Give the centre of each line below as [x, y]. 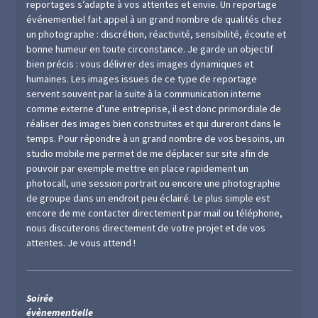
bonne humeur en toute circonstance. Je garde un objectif [150, 49]
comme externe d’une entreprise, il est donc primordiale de [154, 108]
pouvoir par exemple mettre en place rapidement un [138, 168]
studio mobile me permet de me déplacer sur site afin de [148, 153]
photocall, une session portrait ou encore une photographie [154, 183]
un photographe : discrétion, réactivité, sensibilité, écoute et [157, 34]
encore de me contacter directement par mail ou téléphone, [155, 213]
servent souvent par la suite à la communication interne [144, 93]
